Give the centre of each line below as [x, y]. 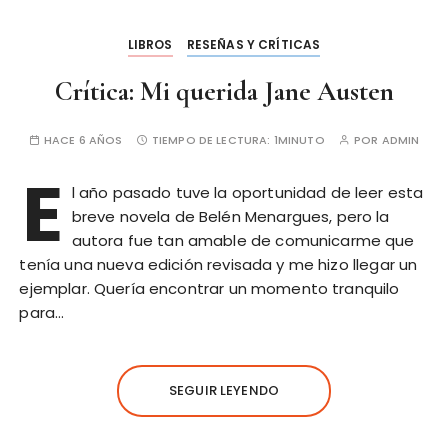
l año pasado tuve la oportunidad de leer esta [247, 193]
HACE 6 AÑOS [83, 140]
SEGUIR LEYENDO [224, 391]
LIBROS [150, 45]
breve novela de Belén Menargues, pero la [230, 217]
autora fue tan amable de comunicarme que [243, 241]
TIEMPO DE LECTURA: [212, 140]
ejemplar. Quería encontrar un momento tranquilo [209, 289]
